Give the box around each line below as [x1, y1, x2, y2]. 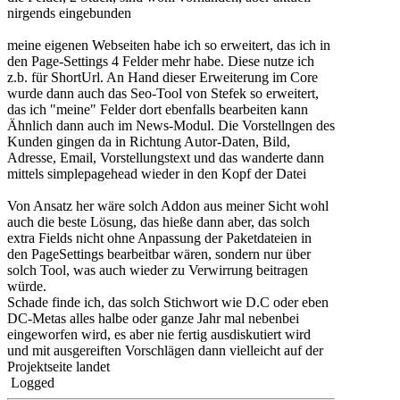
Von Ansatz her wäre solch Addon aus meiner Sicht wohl [7, 198, 329, 214]
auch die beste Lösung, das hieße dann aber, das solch [7, 214, 310, 230]
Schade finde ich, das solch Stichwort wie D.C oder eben [7, 295, 329, 311]
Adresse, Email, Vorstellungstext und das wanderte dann [7, 150, 324, 166]
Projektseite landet [7, 359, 110, 375]
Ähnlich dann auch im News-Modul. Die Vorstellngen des [7, 118, 335, 134]
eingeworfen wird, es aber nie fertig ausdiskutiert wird [7, 327, 311, 343]
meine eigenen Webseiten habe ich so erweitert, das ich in [7, 37, 330, 54]
